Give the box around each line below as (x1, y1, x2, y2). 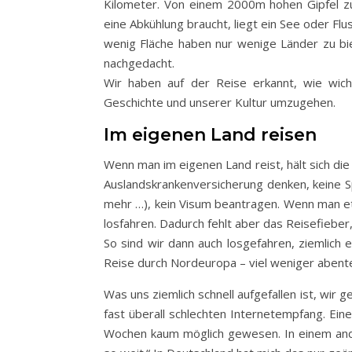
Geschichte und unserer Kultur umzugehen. (104, 93, 335, 110)
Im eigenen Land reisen (104, 123, 317, 145)
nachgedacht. (104, 54, 174, 71)
